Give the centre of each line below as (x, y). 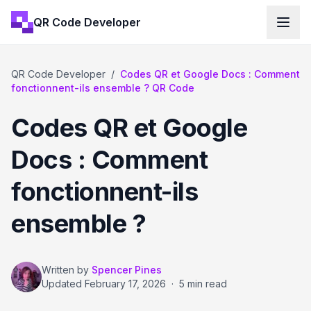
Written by (65, 270)
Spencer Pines (127, 270)
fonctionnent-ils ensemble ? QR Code (103, 88)
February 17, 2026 (125, 284)
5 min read (203, 284)
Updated (63, 284)
